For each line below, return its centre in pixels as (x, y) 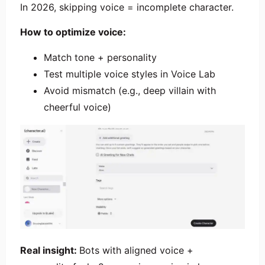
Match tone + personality (100, 57)
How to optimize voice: (73, 32)
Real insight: (50, 251)
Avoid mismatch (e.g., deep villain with (130, 90)
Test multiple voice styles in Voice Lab (130, 74)
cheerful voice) (77, 107)
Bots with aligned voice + (136, 251)
